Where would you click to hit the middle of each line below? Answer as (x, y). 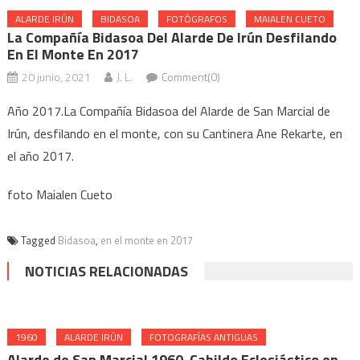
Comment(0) (190, 77)
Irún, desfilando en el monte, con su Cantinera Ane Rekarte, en (174, 133)
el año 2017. (40, 156)
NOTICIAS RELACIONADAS (106, 271)
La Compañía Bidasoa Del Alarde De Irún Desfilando (172, 37)
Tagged (39, 240)
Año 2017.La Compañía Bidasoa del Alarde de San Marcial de (168, 111)
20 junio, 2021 (56, 77)
